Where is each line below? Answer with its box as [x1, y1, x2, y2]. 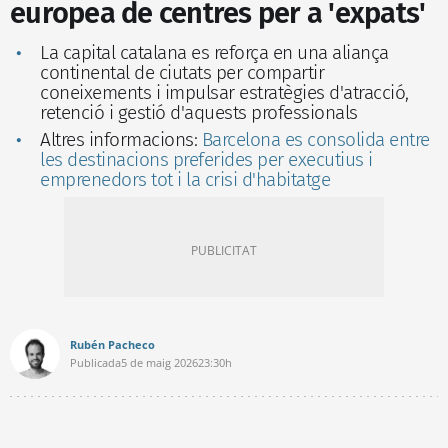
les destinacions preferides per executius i [40, 147, 373, 171]
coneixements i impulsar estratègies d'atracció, [40, 80, 409, 104]
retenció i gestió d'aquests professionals [40, 100, 358, 124]
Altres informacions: [40, 127, 202, 151]
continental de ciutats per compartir [40, 60, 324, 84]
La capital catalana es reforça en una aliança [40, 40, 389, 64]
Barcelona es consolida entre [201, 127, 430, 151]
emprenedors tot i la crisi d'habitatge [40, 167, 330, 191]
